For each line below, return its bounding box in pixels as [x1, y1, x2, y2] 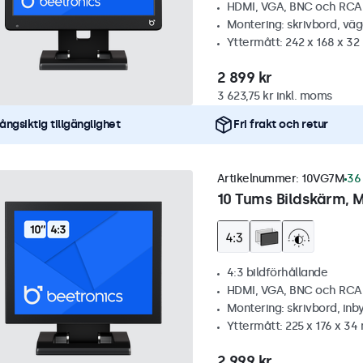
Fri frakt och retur [233, 117, 328, 131]
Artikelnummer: [216, 172, 301, 186]
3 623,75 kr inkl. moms [216, 89, 332, 103]
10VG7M [301, 172, 344, 186]
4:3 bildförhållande [226, 266, 327, 280]
